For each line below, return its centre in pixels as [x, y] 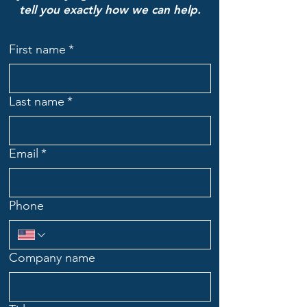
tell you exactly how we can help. [110, 10]
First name [37, 49]
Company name [52, 258]
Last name [37, 101]
